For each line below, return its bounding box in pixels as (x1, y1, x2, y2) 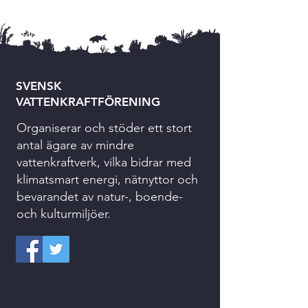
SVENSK (16, 79, 62, 93)
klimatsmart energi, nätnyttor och (16, 172, 198, 187)
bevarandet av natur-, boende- (16, 189, 183, 204)
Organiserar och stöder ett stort (16, 120, 192, 135)
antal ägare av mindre (16, 137, 134, 153)
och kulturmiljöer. (16, 206, 111, 221)
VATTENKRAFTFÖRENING (16, 95, 160, 109)
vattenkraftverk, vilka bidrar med (16, 155, 191, 170)
